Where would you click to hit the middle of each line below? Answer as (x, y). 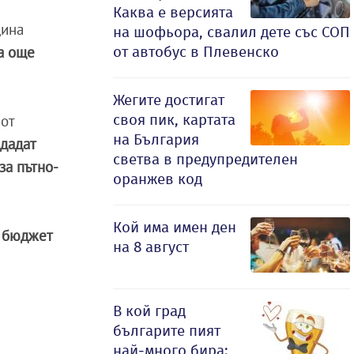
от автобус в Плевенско (196, 52)
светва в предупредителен (205, 159)
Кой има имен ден (175, 227)
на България (156, 139)
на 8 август (151, 247)
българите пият (167, 331)
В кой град (149, 311)
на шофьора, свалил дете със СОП (232, 32)
